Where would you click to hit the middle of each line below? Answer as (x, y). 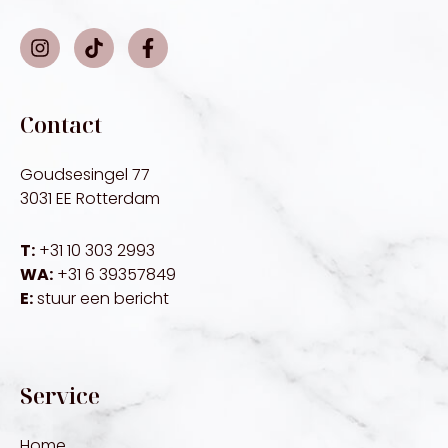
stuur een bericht (103, 299)
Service (60, 395)
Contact (61, 124)
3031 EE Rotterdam (90, 199)
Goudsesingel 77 (85, 175)
